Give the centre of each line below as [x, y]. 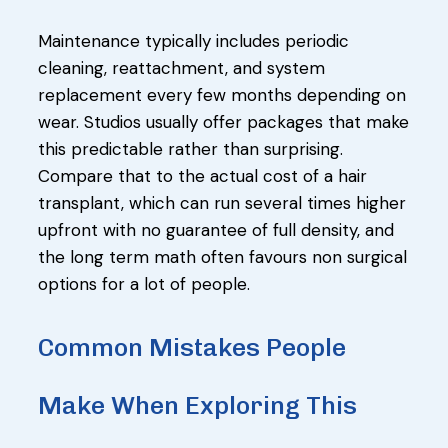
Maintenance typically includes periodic [193, 40]
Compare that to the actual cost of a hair [202, 175]
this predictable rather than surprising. [190, 148]
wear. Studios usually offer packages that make [223, 121]
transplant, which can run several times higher [222, 202]
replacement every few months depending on [222, 94]
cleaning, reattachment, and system [181, 67]
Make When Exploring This [197, 404]
